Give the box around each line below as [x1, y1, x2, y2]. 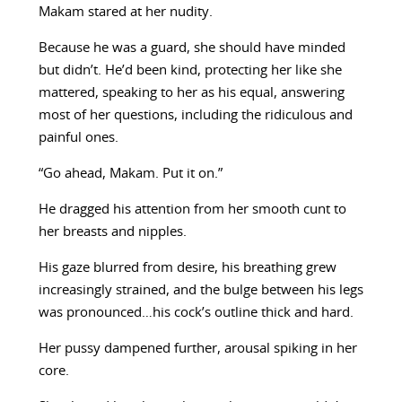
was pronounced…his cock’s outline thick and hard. [38, 306, 354, 320]
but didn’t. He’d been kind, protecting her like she [38, 64, 342, 78]
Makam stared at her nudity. [38, 5, 213, 20]
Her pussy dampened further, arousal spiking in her [38, 342, 357, 356]
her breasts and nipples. [38, 225, 187, 240]
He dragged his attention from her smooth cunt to [38, 203, 346, 217]
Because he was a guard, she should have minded [38, 41, 345, 56]
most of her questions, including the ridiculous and [38, 109, 353, 123]
